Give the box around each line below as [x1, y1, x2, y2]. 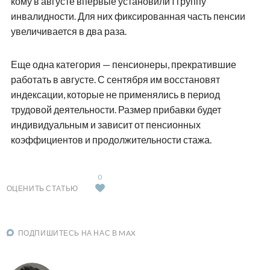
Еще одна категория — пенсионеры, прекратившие [10, 58, 236, 70]
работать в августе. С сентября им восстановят [10, 73, 220, 85]
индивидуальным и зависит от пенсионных [10, 118, 201, 130]
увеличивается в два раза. [10, 25, 127, 37]
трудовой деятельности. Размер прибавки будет [10, 103, 221, 115]
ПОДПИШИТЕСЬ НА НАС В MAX [17, 228, 136, 237]
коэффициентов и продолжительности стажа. [10, 133, 212, 145]
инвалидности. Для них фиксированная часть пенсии [10, 10, 245, 22]
